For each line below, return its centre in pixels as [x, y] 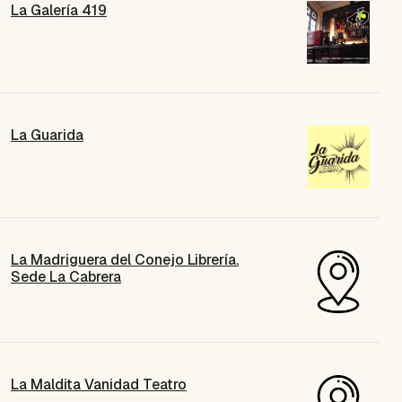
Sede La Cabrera [66, 276]
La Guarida [47, 135]
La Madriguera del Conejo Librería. [125, 259]
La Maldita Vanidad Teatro [99, 384]
